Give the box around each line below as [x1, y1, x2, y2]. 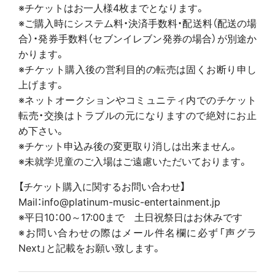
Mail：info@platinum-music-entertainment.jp [18, 193, 220, 209]
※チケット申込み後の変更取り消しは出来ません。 [18, 137, 238, 153]
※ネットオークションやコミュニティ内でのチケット [18, 91, 257, 107]
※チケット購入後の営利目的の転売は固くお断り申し [18, 61, 257, 76]
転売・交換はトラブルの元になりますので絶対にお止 [18, 107, 257, 122]
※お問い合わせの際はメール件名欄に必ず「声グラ [18, 224, 257, 239]
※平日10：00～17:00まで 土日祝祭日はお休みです [18, 209, 242, 224]
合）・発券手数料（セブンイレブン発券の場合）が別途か [18, 30, 257, 45]
